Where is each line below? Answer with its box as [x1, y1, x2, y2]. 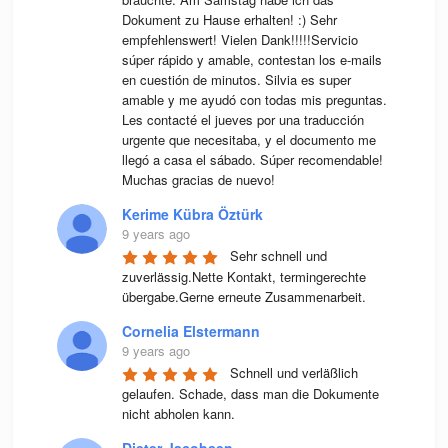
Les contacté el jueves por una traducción [121, 110, 364, 130]
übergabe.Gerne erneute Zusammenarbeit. [121, 287, 366, 307]
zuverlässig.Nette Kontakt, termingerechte [121, 267, 366, 287]
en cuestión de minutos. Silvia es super [121, 70, 351, 90]
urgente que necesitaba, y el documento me [121, 130, 376, 150]
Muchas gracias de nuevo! [121, 170, 275, 190]
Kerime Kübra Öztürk [121, 204, 263, 225]
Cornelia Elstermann [121, 321, 260, 342]
